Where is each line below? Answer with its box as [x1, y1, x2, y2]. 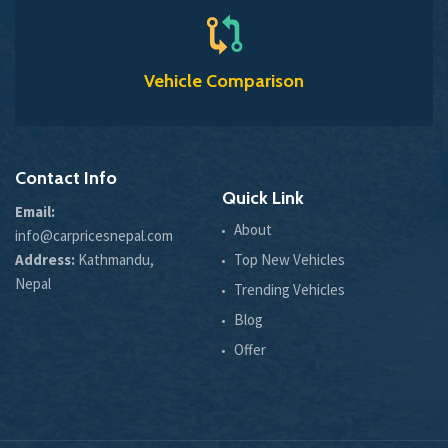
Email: [15, 201, 55, 221]
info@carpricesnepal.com [15, 225, 173, 245]
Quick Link [222, 186, 304, 209]
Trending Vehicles [234, 279, 345, 299]
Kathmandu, [75, 249, 154, 269]
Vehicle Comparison [144, 69, 304, 92]
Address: [15, 249, 75, 269]
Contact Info [15, 166, 117, 189]
